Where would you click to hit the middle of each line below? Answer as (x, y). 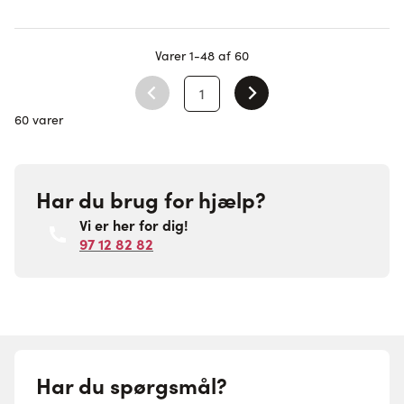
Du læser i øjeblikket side (282, 102)
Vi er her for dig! (134, 225)
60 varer (39, 119)
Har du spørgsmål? (132, 384)
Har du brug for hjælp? (151, 198)
